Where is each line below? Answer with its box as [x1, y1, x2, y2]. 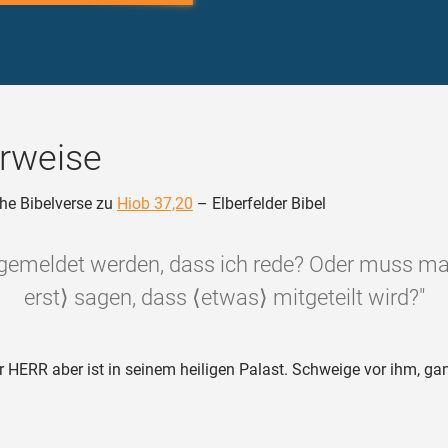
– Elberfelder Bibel [193, 194, 326, 213]
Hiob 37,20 [117, 194, 193, 213]
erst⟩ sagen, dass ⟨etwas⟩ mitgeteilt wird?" [23, 285, 425, 310]
